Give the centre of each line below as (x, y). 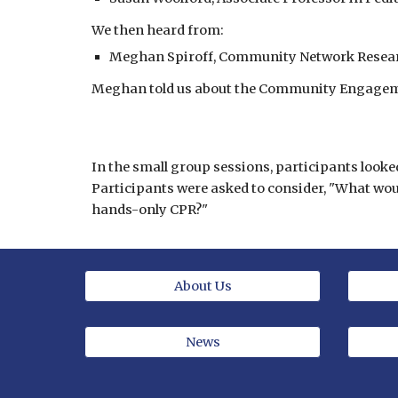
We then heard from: (157, 30)
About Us (203, 286)
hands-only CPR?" (149, 210)
